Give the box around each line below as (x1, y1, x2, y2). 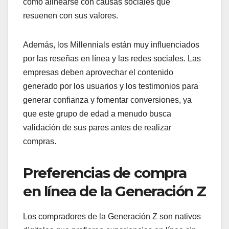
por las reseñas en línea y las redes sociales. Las (23, 54, 201, 63)
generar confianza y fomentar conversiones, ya (23, 96, 192, 105)
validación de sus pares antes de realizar (23, 123, 171, 132)
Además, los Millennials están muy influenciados (23, 40, 199, 50)
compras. (23, 137, 56, 146)
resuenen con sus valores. (23, 11, 118, 20)
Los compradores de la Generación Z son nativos (23, 212, 201, 221)
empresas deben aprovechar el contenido (23, 68, 173, 77)
